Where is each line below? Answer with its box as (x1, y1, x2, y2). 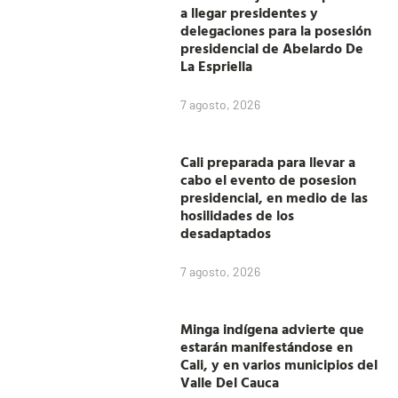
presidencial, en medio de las (180, 186, 369, 208)
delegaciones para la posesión (180, 19, 372, 41)
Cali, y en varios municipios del (180, 353, 378, 375)
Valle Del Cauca (180, 370, 280, 393)
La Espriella (180, 54, 253, 76)
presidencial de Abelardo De (180, 36, 364, 59)
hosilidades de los (180, 203, 295, 226)
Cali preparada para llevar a (180, 150, 356, 172)
